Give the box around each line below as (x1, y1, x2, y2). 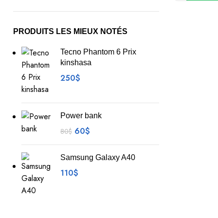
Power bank (60, 111, 102, 120)
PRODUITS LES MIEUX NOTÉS (13, 27, 127, 36)
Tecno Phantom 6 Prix (60, 48, 136, 56)
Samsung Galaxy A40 (60, 153, 135, 162)
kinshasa (60, 58, 91, 67)
